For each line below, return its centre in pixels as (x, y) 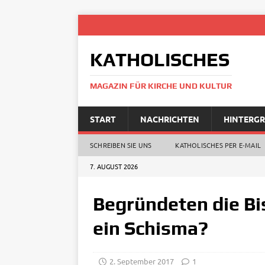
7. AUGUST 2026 (114, 166)
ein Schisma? (151, 228)
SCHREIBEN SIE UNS (121, 145)
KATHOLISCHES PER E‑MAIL (218, 145)
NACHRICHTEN (170, 119)
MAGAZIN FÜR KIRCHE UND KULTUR (161, 86)
